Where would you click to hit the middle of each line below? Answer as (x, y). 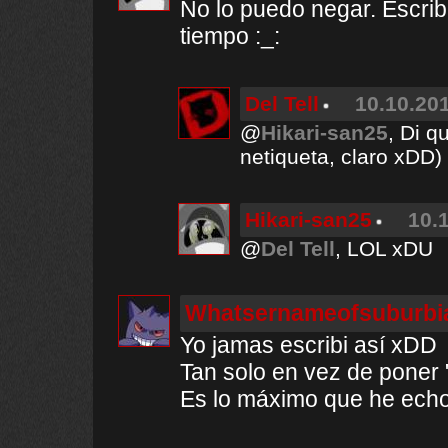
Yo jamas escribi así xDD (308, 345)
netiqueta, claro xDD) (341, 156)
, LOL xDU (384, 248)
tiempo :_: (230, 36)
